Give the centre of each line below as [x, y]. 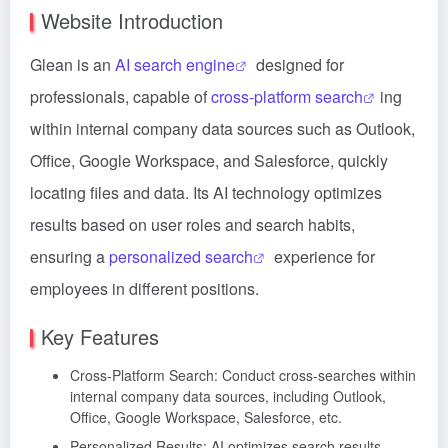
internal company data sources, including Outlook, [228, 396]
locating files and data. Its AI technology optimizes [206, 192]
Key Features [100, 336]
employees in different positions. [144, 288]
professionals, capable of [120, 96]
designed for [298, 64]
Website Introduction [132, 20]
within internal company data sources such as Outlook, [222, 128]
